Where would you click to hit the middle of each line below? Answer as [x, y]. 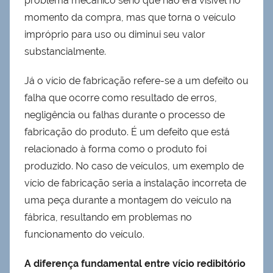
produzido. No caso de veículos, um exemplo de [134, 166]
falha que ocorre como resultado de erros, [121, 98]
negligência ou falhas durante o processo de [125, 115]
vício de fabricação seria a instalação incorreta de [135, 183]
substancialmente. [65, 52]
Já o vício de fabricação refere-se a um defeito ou [136, 81]
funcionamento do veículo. [84, 235]
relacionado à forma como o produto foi [115, 149]
